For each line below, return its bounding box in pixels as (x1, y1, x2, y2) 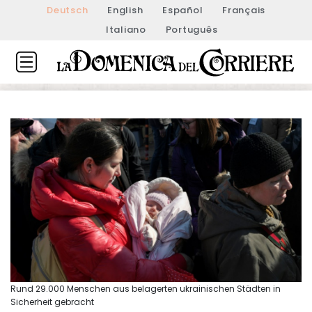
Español (162, 3, 203, 17)
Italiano (105, 23, 146, 36)
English (107, 3, 143, 17)
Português (165, 23, 218, 36)
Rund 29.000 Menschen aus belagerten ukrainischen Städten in (10, 282, 281, 295)
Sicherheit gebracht (10, 295, 94, 308)
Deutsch (47, 3, 88, 17)
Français (222, 3, 265, 17)
